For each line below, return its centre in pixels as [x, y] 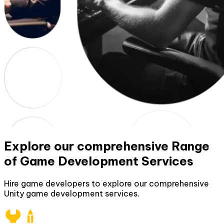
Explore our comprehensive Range [107, 146]
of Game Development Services [99, 161]
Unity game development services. [72, 193]
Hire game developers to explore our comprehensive [106, 183]
